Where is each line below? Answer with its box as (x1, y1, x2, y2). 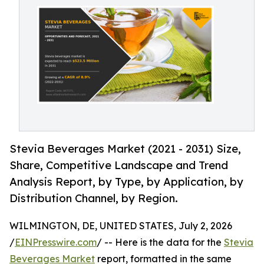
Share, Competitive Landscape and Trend (9, 159, 228, 172)
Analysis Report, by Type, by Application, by (9, 175, 243, 189)
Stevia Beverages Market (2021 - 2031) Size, (9, 142, 241, 156)
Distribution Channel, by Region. (9, 192, 178, 205)
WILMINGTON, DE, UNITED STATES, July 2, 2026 (9, 220, 232, 232)
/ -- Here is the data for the (97, 236, 224, 249)
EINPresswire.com (15, 236, 97, 249)
